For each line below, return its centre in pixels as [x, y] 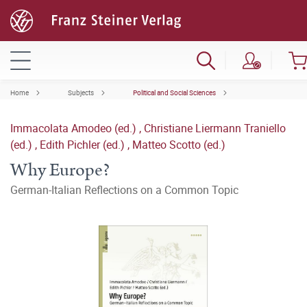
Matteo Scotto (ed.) [179, 145]
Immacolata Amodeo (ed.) [75, 128]
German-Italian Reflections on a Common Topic [124, 190]
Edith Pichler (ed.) [84, 145]
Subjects [81, 93]
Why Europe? [60, 170]
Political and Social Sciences [174, 93]
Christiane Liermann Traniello [215, 128]
